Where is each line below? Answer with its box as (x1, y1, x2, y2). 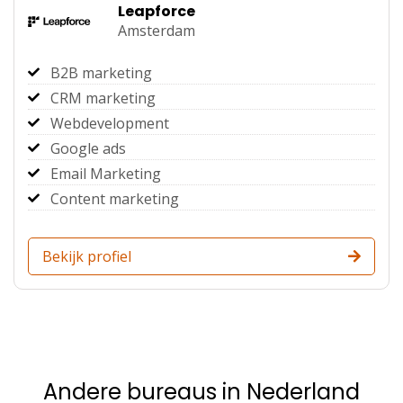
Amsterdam (118, 20, 195, 40)
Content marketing (50, 189, 179, 209)
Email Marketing (50, 164, 161, 184)
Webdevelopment (50, 113, 169, 133)
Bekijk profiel (42, 246, 131, 266)
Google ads (50, 139, 126, 158)
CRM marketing (50, 88, 156, 108)
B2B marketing (50, 63, 152, 83)
